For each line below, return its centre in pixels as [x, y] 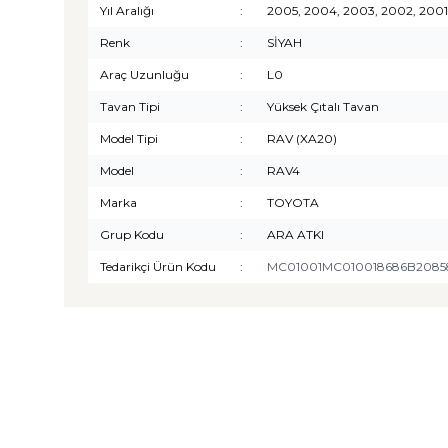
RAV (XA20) [302, 138]
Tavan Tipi [130, 106]
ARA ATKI [295, 234]
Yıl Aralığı [127, 10]
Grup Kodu [132, 234]
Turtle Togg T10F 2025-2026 [192, 427]
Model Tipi [129, 138]
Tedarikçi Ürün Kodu [158, 266]
